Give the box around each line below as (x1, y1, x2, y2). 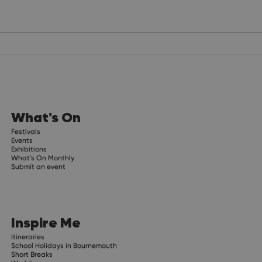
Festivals (11, 127, 40, 136)
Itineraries (11, 232, 44, 241)
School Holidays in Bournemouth (11, 241, 117, 250)
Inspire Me (11, 213, 81, 232)
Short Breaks (11, 250, 53, 258)
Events (11, 136, 33, 144)
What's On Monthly (11, 153, 74, 162)
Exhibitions (11, 144, 47, 153)
